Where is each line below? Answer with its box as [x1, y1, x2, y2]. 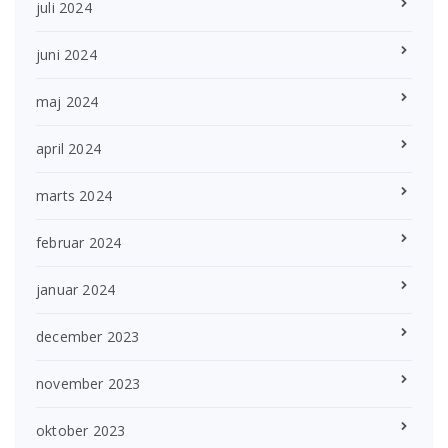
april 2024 [36, 138, 101, 158]
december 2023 [36, 326, 140, 346]
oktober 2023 [36, 420, 126, 440]
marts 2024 [36, 185, 112, 205]
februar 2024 [36, 232, 122, 252]
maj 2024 [36, 91, 99, 111]
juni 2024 [36, 44, 97, 64]
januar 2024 [36, 279, 116, 299]
